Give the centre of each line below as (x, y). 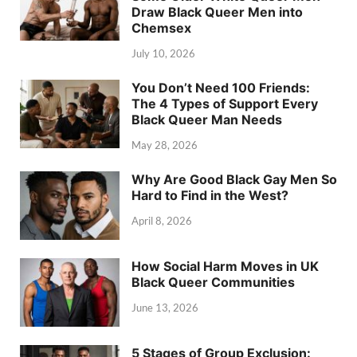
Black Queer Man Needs (207, 119)
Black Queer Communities (213, 282)
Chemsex (161, 28)
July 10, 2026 (163, 53)
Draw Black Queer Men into (217, 12)
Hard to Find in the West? (210, 195)
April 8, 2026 (162, 220)
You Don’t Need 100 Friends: (221, 87)
